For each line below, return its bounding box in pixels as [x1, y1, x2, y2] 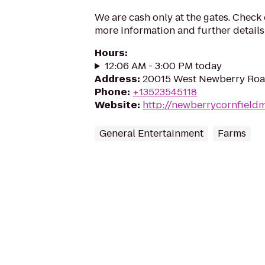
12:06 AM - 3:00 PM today [104, 59, 222, 73]
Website [95, 98, 137, 112]
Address [95, 72, 137, 86]
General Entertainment [99, 127, 203, 140]
